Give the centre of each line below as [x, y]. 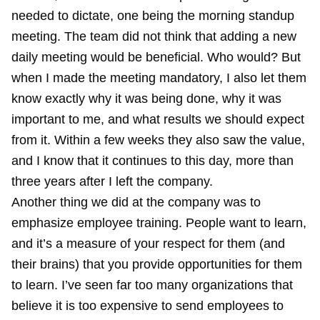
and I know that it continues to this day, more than [152, 161]
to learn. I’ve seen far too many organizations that [152, 285]
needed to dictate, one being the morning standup [153, 16]
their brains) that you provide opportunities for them [157, 264]
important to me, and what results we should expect [158, 119]
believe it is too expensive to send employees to [147, 306]
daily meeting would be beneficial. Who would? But [156, 57]
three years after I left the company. [112, 181]
